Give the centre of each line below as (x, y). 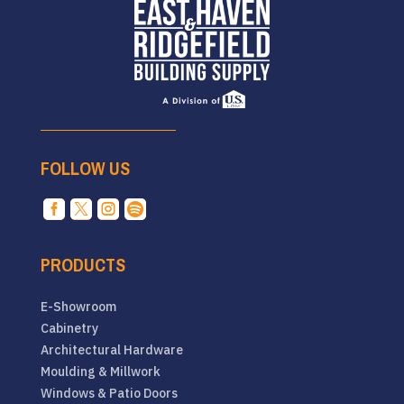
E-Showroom (78, 307)
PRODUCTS (83, 265)
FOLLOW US (85, 169)
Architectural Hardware (111, 350)
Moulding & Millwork (100, 372)
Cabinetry (69, 329)
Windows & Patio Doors (109, 394)
